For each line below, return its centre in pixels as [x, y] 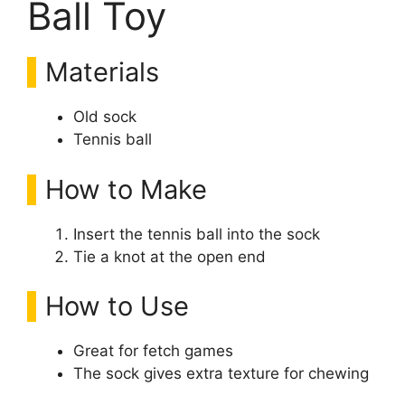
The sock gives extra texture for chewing [221, 373]
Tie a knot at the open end [170, 256]
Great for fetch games [153, 351]
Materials [102, 72]
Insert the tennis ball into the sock [197, 234]
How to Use [117, 306]
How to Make [126, 189]
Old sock [105, 117]
